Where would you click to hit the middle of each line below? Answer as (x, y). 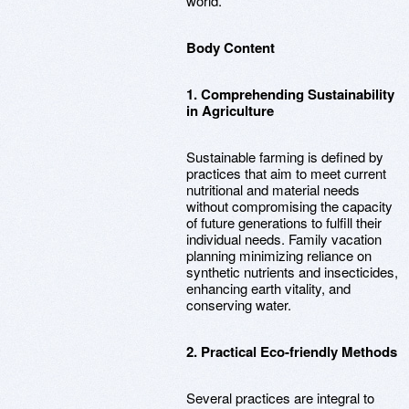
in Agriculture (230, 110)
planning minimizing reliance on (279, 255)
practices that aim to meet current (286, 173)
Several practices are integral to (280, 398)
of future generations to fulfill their (284, 222)
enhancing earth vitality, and (268, 288)
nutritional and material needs (273, 189)
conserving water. (239, 304)
